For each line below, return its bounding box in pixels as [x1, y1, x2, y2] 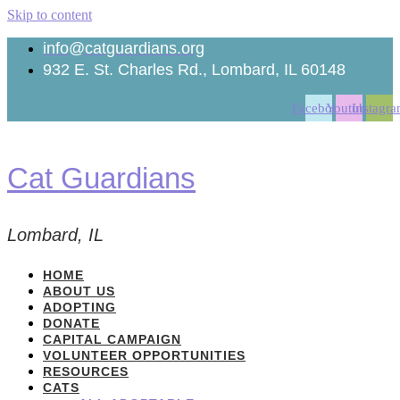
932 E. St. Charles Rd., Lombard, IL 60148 [43, 61, 346, 79]
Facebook [291, 100, 346, 115]
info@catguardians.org [43, 39, 204, 57]
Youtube [326, 100, 372, 115]
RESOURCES [43, 363, 129, 379]
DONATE [43, 315, 100, 330]
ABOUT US [43, 283, 115, 298]
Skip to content [7, 7, 92, 22]
